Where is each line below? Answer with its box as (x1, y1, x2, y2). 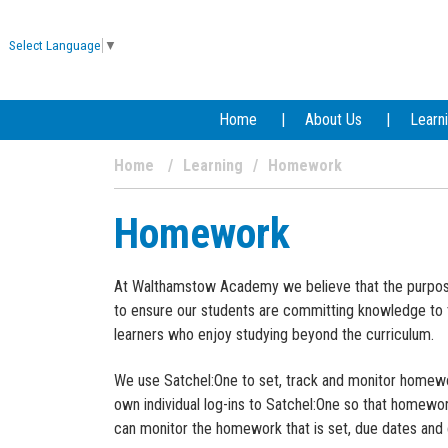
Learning (183, 156, 243, 175)
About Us (304, 109, 362, 129)
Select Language (9, 37, 101, 53)
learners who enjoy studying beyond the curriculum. (114, 325, 434, 344)
